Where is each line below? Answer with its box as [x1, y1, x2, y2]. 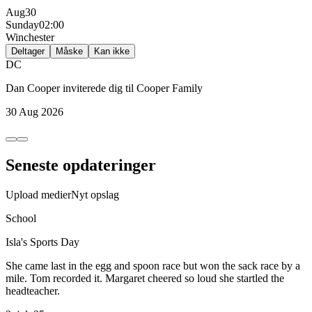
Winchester [6, 31, 54, 44]
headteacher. [6, 284, 60, 297]
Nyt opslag [71, 188, 119, 201]
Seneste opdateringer [6, 155, 156, 174]
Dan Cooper [6, 82, 60, 95]
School [6, 212, 36, 224]
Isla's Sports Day [6, 235, 79, 248]
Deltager [11, 46, 45, 57]
